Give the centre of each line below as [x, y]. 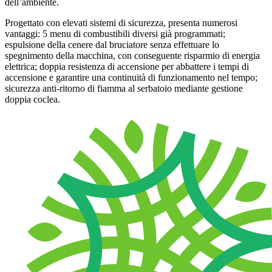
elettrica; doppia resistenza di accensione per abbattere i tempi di [127, 67]
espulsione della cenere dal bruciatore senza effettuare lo [112, 45]
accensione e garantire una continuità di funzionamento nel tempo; [131, 78]
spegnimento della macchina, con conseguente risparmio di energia [132, 56]
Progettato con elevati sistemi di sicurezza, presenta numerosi [121, 23]
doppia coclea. [32, 100]
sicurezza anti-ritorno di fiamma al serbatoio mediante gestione [124, 89]
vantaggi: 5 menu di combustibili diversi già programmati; [115, 34]
